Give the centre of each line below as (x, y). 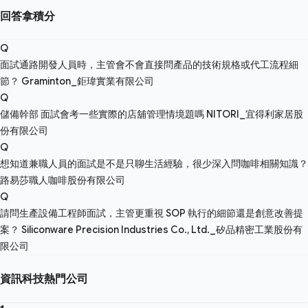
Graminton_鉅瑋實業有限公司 (88, 81)
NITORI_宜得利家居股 (255, 114)
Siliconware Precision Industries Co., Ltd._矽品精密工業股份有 (162, 230)
